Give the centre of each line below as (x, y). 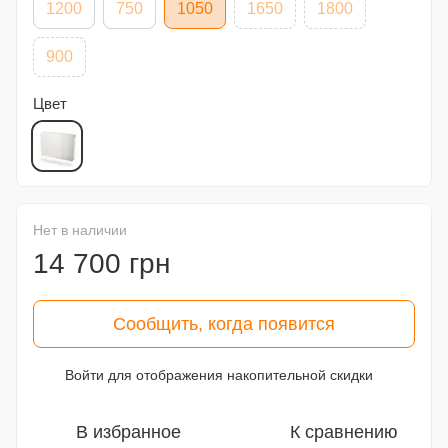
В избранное (128, 432)
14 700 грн (101, 263)
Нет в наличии (80, 230)
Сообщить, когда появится (224, 324)
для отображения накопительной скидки (238, 375)
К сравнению (343, 432)
